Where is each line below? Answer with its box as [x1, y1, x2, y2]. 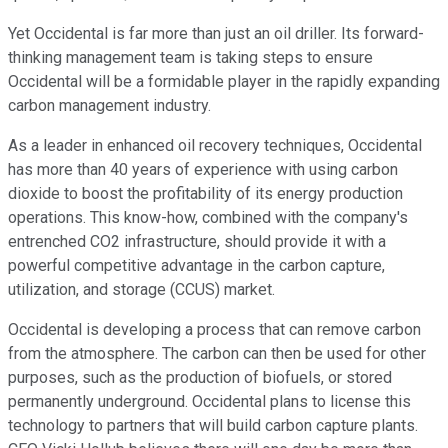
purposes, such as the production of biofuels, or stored [8, 367, 392, 387]
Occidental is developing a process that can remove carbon [8, 319, 421, 339]
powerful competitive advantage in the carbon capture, [8, 255, 385, 275]
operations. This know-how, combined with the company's [8, 207, 408, 227]
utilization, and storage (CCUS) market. [8, 279, 275, 299]
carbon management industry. [8, 95, 211, 115]
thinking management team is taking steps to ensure [8, 47, 373, 67]
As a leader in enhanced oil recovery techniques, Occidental [8, 135, 422, 155]
